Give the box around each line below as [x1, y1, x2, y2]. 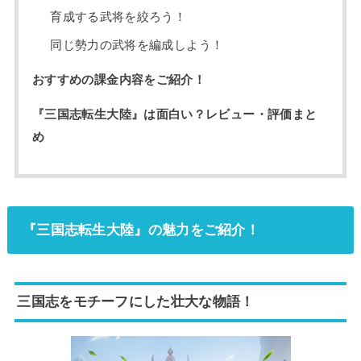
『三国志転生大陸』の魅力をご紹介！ [22, 221, 260, 238]
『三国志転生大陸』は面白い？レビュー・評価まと [31, 107, 317, 121]
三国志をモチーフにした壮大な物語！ [17, 293, 255, 310]
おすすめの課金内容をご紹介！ [31, 73, 206, 86]
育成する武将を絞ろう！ [50, 10, 187, 23]
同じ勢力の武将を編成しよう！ [50, 39, 224, 52]
